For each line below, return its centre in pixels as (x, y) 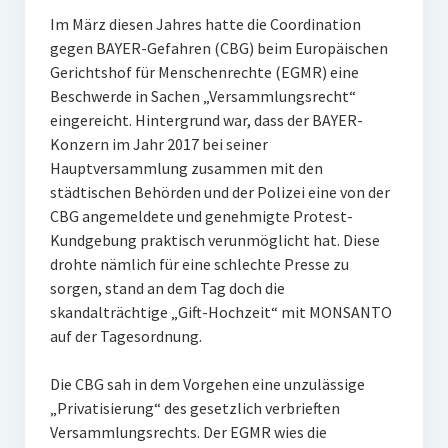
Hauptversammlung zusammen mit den (186, 168)
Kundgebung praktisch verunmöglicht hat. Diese (214, 240)
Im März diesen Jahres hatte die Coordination (205, 24)
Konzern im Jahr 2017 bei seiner (158, 144)
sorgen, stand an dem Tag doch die (167, 288)
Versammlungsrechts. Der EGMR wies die (188, 432)
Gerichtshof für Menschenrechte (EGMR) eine (204, 72)
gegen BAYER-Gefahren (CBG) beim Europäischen (218, 48)
